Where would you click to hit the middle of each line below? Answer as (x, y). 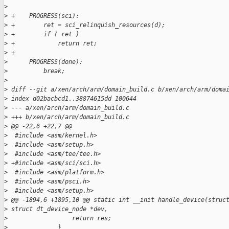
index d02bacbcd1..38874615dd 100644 (72, 99)
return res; (60, 219)
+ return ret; (52, 44)
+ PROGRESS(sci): (43, 16)
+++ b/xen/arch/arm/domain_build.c (68, 117)
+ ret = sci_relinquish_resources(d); (86, 25)
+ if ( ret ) (43, 35)
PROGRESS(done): (45, 62)
